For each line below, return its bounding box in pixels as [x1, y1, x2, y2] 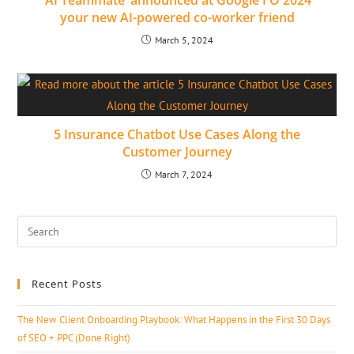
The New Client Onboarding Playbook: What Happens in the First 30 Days [17, 313, 331, 327]
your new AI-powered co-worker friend [59, 9, 295, 27]
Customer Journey [122, 143, 232, 161]
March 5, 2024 [154, 34, 213, 47]
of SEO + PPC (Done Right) [17, 331, 131, 345]
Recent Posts [32, 277, 103, 292]
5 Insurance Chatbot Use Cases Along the [54, 126, 300, 144]
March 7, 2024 [155, 168, 213, 181]
